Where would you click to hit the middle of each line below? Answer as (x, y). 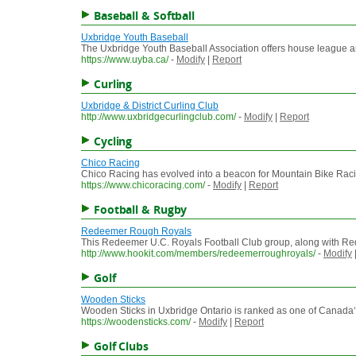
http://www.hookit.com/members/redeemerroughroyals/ (198, 254)
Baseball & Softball (144, 16)
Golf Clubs (121, 346)
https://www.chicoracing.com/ (143, 186)
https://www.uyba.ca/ (125, 60)
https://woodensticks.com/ (136, 322)
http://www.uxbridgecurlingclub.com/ (159, 117)
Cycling (113, 141)
